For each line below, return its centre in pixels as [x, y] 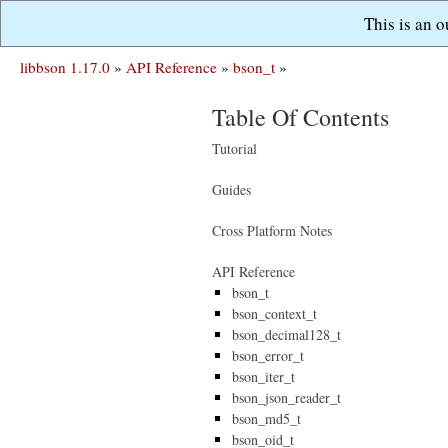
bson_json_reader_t [286, 397]
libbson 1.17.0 [65, 67]
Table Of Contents [300, 117]
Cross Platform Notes [272, 230]
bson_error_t [268, 355]
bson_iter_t [263, 376]
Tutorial [234, 148]
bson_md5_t [266, 418]
